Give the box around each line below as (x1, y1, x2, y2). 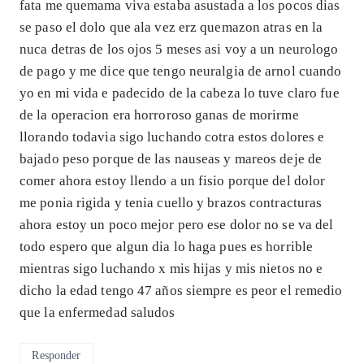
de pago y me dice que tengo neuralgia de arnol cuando (19, 63, 342, 80)
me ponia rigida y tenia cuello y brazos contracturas (19, 195, 323, 211)
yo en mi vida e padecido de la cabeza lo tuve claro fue (19, 85, 340, 102)
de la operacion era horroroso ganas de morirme (19, 107, 299, 123)
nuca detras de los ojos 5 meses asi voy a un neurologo (19, 41, 339, 58)
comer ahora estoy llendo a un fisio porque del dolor (19, 173, 326, 189)
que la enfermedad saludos (19, 305, 175, 321)
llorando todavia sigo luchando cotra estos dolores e (19, 129, 325, 145)
